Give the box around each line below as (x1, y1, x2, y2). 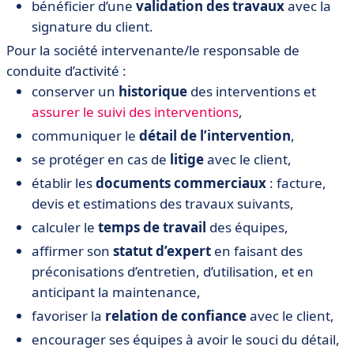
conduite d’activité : (6, 62, 126, 80)
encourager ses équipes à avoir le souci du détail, (32, 330, 340, 348)
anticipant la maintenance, (32, 283, 201, 301)
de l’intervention (180, 126, 291, 145)
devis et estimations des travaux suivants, (32, 194, 294, 213)
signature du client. (32, 17, 153, 36)
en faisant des (211, 242, 303, 260)
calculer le (32, 218, 98, 236)
